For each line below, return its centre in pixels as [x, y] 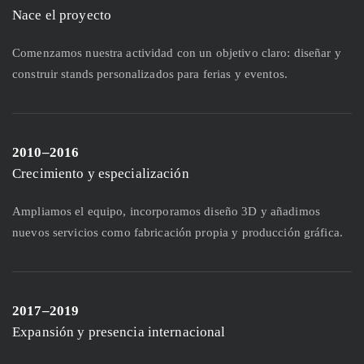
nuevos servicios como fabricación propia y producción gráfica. [178, 233]
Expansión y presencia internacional [119, 332]
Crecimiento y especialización [101, 174]
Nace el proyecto [62, 15]
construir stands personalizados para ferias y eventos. [150, 74]
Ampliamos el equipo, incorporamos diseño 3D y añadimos [166, 212]
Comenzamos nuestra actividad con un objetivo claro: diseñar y [177, 53]
